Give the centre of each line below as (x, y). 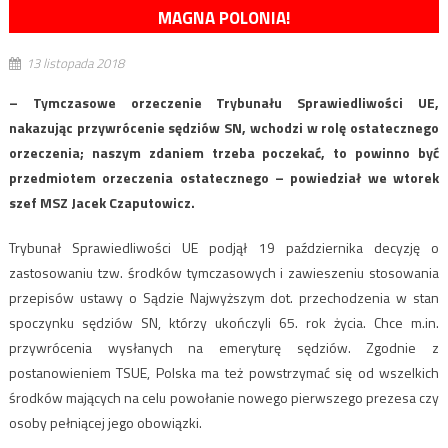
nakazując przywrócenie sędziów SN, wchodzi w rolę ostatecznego (224, 127)
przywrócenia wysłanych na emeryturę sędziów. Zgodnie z (224, 347)
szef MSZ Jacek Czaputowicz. (101, 202)
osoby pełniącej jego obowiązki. (105, 422)
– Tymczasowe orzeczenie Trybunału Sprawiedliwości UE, (224, 102)
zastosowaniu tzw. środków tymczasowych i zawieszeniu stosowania (224, 272)
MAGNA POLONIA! (224, 17)
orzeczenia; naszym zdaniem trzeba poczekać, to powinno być (224, 152)
